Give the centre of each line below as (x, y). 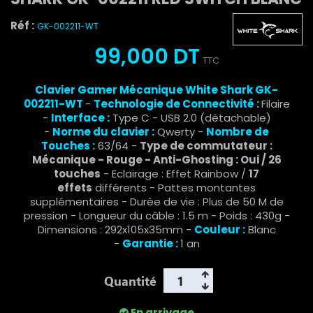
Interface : (80, 118)
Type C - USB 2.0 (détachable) (190, 118)
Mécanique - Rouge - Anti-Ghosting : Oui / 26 (156, 160)
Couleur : (219, 230)
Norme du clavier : (103, 132)
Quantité (130, 281)
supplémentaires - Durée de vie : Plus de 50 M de (156, 202)
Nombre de (238, 132)
